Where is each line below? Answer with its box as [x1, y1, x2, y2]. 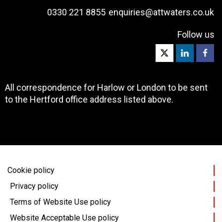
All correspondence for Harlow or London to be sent [5, 82, 208, 93]
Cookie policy [7, 165, 55, 175]
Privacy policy [10, 181, 58, 191]
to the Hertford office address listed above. [5, 94, 173, 105]
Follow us [177, 29, 215, 40]
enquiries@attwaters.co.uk [109, 6, 214, 17]
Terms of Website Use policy [10, 197, 111, 207]
